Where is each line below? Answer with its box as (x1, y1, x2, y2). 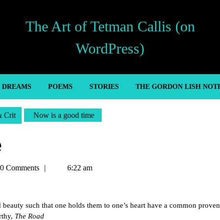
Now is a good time (31, 111, 94, 119)
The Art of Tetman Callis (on (25, 18, 195, 34)
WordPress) (76, 40, 144, 56)
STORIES (89, 83, 119, 90)
